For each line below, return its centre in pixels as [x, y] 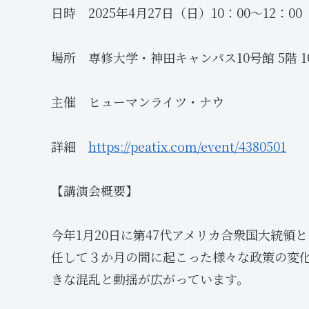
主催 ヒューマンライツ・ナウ [138, 102]
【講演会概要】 [94, 190]
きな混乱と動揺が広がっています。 [150, 279]
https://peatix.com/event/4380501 [187, 146]
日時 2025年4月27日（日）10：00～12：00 [177, 13]
